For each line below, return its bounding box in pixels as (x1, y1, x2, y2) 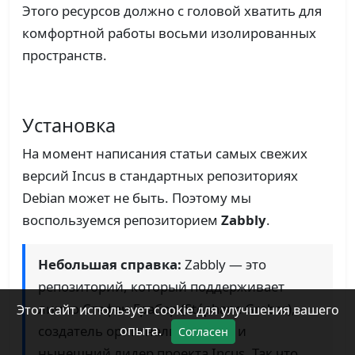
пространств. (22, 46, 107, 65)
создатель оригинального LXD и (38, 322, 246, 341)
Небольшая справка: (38, 255, 181, 274)
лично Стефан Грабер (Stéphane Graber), (38, 300, 296, 319)
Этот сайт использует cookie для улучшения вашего (16, 301, 339, 319)
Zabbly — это (181, 255, 266, 274)
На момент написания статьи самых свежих (22, 144, 307, 163)
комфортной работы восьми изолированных (22, 24, 316, 43)
